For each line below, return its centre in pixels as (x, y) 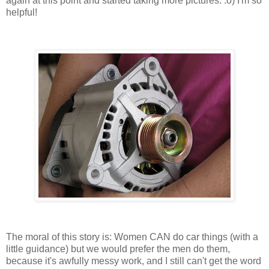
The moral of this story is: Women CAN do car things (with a (132, 237)
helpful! (22, 13)
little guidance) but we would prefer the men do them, (118, 249)
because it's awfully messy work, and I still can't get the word (134, 261)
